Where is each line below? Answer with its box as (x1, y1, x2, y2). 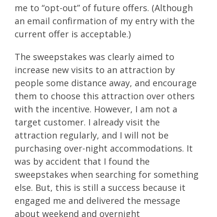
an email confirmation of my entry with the (15, 15, 195, 27)
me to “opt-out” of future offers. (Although (15, 1, 193, 14)
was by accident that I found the (15, 155, 150, 167)
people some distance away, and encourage (15, 77, 197, 89)
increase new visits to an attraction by (15, 63, 175, 76)
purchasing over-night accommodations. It (15, 142, 193, 154)
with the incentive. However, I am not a (15, 103, 177, 115)
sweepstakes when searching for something (15, 168, 199, 180)
